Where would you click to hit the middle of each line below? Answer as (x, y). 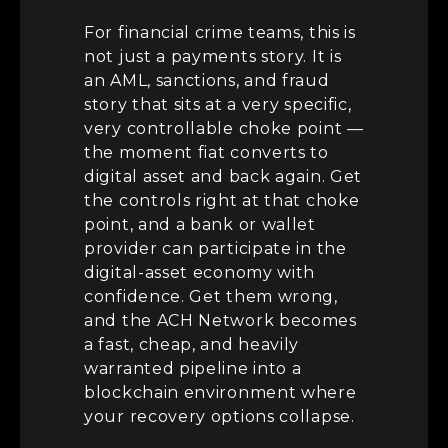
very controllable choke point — (224, 129)
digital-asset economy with (200, 273)
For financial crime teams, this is (220, 33)
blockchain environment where (220, 393)
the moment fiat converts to (206, 153)
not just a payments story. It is (213, 57)
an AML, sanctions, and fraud (207, 81)
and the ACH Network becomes (220, 321)
